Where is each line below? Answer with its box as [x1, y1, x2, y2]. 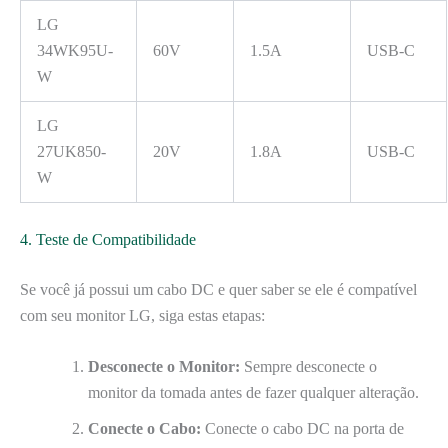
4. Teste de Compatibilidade [20, 230, 196, 248]
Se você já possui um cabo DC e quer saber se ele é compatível [20, 280, 417, 298]
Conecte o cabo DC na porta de [201, 420, 404, 438]
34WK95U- [37, 41, 113, 59]
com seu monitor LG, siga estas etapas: [20, 306, 265, 324]
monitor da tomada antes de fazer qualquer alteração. [88, 384, 419, 402]
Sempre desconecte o [240, 358, 377, 376]
